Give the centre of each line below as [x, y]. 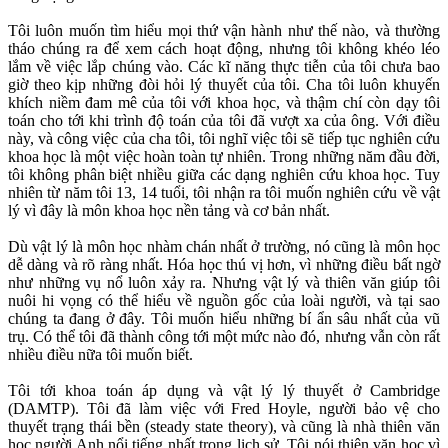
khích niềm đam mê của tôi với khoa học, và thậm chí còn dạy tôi [224, 103]
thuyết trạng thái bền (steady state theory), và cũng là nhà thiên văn [224, 427]
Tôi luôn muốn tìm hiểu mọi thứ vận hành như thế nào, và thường [224, 31]
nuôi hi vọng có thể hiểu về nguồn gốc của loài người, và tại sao [224, 301]
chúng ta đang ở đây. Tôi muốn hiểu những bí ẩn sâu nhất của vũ [224, 319]
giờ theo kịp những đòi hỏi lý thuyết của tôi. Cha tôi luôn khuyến [224, 85]
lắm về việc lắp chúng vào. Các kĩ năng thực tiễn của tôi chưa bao [224, 67]
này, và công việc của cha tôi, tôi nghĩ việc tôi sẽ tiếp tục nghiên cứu [224, 139]
